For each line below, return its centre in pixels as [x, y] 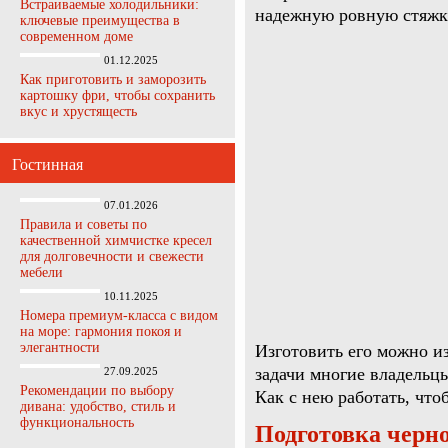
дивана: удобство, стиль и [98, 406]
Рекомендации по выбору [97, 390]
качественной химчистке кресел [116, 240]
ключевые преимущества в [100, 20]
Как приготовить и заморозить [113, 79]
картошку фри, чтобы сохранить [117, 95]
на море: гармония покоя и [101, 331]
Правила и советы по [83, 224]
